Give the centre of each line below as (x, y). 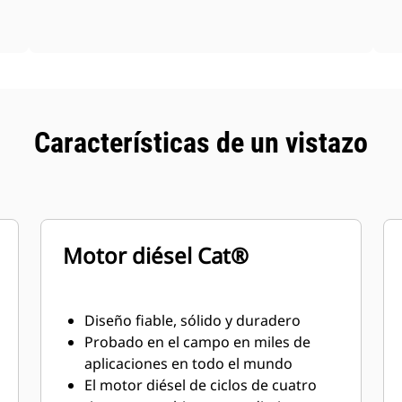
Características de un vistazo (201, 143)
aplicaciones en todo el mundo (189, 363)
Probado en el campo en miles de (198, 342)
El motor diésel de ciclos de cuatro (201, 385)
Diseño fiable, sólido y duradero (193, 320)
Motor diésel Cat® (156, 255)
